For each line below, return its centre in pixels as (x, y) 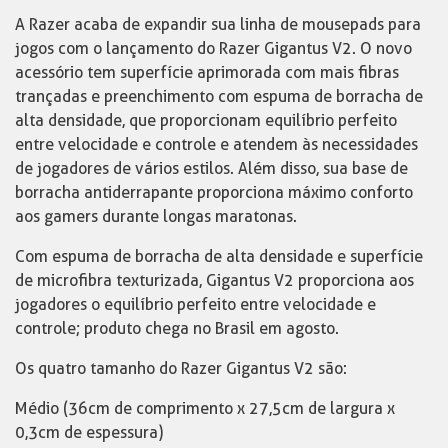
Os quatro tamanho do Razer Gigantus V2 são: (181, 368)
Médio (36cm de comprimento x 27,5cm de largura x (205, 408)
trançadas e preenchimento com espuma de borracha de (219, 96)
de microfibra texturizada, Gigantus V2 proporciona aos (214, 280)
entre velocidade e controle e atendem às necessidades (216, 144)
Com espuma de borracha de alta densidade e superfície (219, 256)
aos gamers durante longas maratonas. (156, 216)
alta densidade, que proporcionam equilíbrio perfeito (206, 120)
